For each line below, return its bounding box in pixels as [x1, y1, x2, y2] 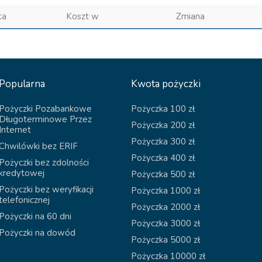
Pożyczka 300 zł [131, 136, 195, 147]
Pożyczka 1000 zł [131, 185, 200, 196]
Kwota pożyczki [131, 77, 201, 91]
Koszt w [65, 11, 99, 22]
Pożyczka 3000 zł [131, 218, 200, 229]
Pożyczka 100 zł [131, 103, 195, 115]
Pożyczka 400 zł [131, 152, 195, 164]
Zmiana [175, 11, 205, 22]
